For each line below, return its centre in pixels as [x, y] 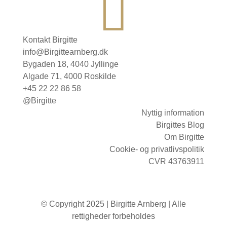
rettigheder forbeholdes [113, 216]
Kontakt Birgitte [50, 40]
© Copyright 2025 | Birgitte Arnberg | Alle [113, 204]
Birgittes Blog [180, 125]
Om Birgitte [184, 137]
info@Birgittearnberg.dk [65, 52]
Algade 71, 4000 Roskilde [69, 76]
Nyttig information [173, 112]
